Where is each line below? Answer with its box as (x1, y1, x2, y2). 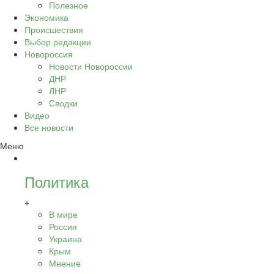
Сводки (49, 97, 78, 109)
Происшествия (24, 23, 83, 35)
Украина (49, 232, 82, 245)
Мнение (49, 257, 81, 269)
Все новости (24, 121, 73, 133)
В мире (49, 208, 78, 220)
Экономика (24, 11, 68, 23)
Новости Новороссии (49, 60, 133, 72)
